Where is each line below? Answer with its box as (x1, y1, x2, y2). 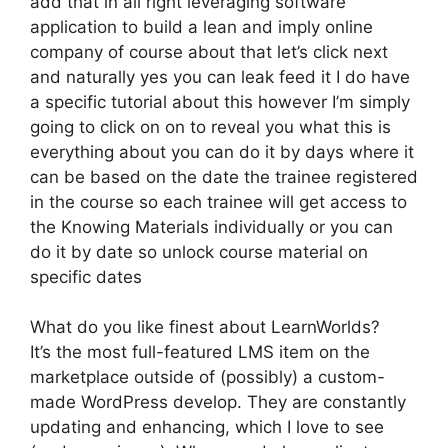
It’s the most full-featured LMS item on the (30, 342, 370, 362)
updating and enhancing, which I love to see (30, 417, 384, 437)
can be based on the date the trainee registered (30, 166, 418, 187)
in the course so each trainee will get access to (30, 191, 407, 212)
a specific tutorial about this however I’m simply (30, 91, 410, 112)
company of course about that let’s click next (30, 41, 388, 62)
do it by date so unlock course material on (30, 241, 368, 262)
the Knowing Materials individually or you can (30, 216, 393, 237)
